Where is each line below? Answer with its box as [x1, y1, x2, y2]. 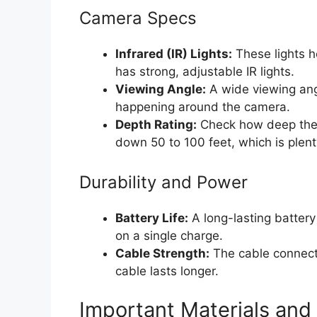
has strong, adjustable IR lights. [115, 64, 294, 79]
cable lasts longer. [115, 263, 219, 278]
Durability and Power [79, 171, 248, 192]
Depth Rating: [115, 117, 197, 132]
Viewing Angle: [115, 82, 206, 97]
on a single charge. [115, 228, 223, 243]
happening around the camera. [115, 100, 290, 115]
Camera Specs [79, 8, 197, 29]
